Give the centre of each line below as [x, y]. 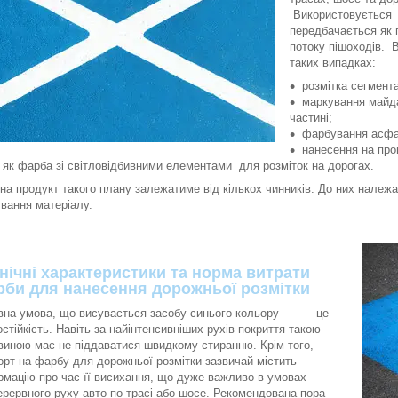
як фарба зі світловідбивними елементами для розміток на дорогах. [188, 166]
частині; [311, 118]
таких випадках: [333, 63]
